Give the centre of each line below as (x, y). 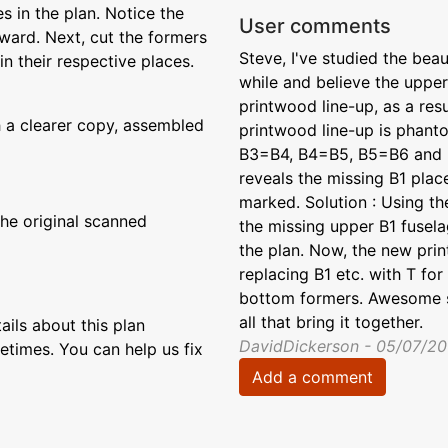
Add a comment (312, 377)
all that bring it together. (331, 322)
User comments (315, 26)
